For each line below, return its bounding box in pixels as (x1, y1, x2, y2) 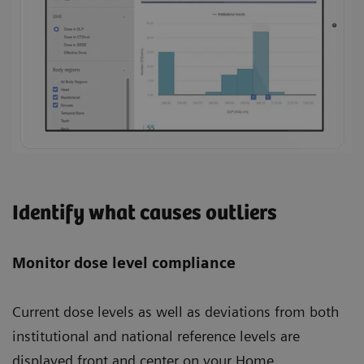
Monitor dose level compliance (12, 253, 236, 271)
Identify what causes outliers (12, 201, 277, 225)
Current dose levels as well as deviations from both (12, 302, 339, 320)
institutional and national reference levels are (12, 327, 300, 344)
